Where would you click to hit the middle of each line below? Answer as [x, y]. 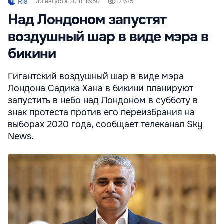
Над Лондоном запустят [87, 20]
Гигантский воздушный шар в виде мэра [96, 76]
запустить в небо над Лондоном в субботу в [103, 100]
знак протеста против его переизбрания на [101, 112]
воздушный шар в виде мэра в [108, 37]
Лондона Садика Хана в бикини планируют [101, 88]
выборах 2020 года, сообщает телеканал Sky [105, 124]
